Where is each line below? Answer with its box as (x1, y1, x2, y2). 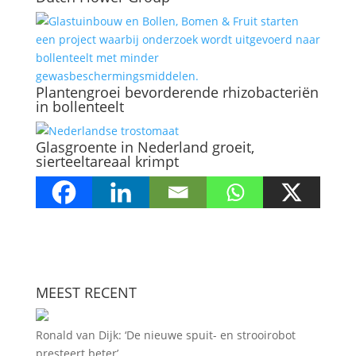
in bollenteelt (35, 97, 124, 116)
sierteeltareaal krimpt (35, 152, 179, 171)
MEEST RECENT (35, 283, 137, 302)
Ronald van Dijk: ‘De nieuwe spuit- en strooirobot (35, 327, 296, 342)
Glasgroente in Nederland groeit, (35, 137, 254, 157)
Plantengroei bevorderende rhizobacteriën (35, 83, 319, 102)
